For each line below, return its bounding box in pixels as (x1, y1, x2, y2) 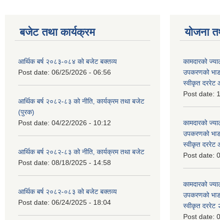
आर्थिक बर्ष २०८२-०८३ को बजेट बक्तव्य (18, 187, 117, 195)
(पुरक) (18, 108, 34, 116)
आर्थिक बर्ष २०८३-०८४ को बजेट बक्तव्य (18, 57, 117, 65)
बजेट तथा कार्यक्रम (20, 26, 95, 38)
